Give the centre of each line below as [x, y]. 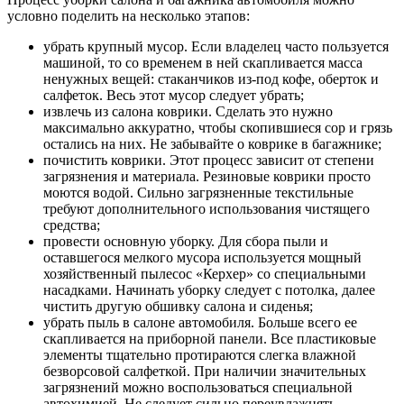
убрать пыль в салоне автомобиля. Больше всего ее [200, 322]
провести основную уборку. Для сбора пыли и [186, 241]
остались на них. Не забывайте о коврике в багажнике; [212, 143]
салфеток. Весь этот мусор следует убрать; [174, 95]
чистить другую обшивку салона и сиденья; [178, 306]
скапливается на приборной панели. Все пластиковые [210, 338]
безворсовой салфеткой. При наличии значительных [205, 371]
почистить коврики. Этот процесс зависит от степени [209, 160]
